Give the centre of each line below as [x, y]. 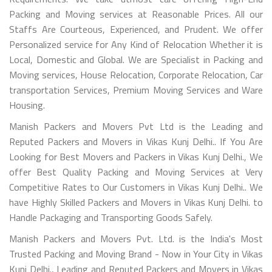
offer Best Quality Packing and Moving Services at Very [136, 172]
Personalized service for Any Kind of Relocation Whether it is [136, 44]
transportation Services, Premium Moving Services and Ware [136, 90]
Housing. [27, 105]
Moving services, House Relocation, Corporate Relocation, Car [136, 74]
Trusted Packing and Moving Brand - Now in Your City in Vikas [136, 253]
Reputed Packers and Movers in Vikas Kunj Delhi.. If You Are [136, 141]
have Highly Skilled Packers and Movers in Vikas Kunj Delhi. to [136, 202]
